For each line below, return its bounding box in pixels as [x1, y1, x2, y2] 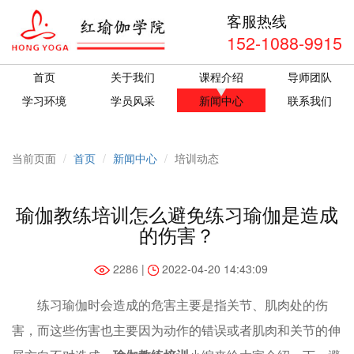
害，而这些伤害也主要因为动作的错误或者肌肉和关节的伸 [12, 320, 341, 339]
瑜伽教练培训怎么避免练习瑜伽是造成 [16, 199, 338, 228]
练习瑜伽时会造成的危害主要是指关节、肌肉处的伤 [37, 295, 328, 314]
